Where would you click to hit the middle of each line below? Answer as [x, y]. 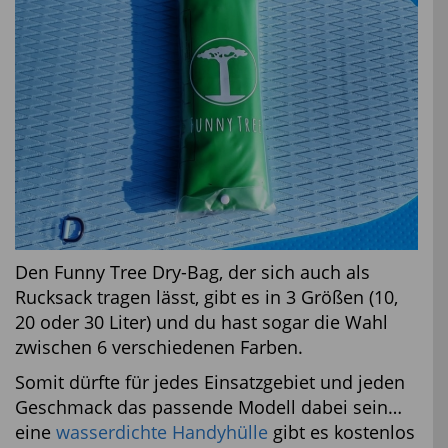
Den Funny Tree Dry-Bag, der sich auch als [192, 272]
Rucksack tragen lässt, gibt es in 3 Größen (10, [206, 297]
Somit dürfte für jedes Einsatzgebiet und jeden [210, 382]
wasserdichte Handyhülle [162, 432]
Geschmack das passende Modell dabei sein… [208, 407]
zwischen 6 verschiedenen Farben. [159, 347]
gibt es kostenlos [341, 432]
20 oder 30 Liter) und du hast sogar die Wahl [201, 322]
